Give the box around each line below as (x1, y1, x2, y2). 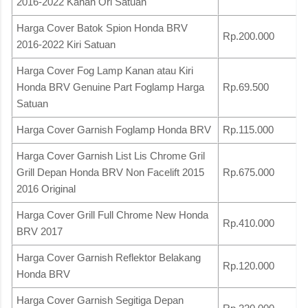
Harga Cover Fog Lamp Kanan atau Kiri (16, 64, 193, 76)
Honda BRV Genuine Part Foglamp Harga (16, 80, 204, 93)
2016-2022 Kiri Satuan (16, 38, 115, 50)
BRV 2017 (16, 225, 63, 237)
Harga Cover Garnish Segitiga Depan (16, 294, 184, 306)
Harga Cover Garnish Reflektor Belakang (16, 251, 201, 263)
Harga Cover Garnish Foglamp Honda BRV (16, 123, 211, 135)
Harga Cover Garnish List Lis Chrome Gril (16, 149, 205, 162)
